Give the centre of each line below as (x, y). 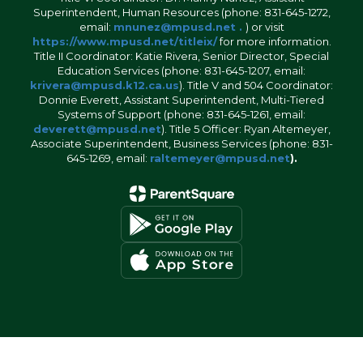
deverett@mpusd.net (97, 129)
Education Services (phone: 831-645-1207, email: (181, 70)
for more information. (274, 41)
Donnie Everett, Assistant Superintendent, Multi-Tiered (181, 100)
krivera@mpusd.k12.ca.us (105, 85)
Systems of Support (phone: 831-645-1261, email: (181, 114)
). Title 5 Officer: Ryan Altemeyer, (246, 129)
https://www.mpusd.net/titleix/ (124, 41)
